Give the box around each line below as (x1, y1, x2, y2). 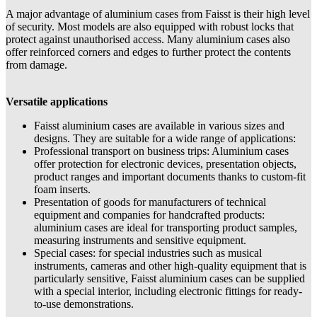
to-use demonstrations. (34, 297, 134, 310)
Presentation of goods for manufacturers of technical (34, 195, 266, 208)
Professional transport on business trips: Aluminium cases (34, 144, 289, 157)
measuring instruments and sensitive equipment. (34, 234, 246, 246)
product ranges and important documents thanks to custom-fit (34, 170, 306, 183)
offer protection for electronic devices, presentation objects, (34, 157, 296, 170)
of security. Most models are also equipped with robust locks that (6, 20, 294, 33)
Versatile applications (6, 95, 108, 108)
